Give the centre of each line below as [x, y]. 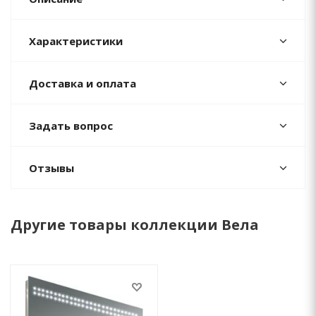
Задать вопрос [71, 125]
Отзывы [51, 168]
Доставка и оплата [83, 83]
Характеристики [76, 41]
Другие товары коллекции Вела [135, 224]
